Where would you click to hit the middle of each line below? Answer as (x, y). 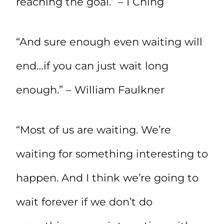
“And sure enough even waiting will (109, 41)
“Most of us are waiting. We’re (93, 129)
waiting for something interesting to (112, 153)
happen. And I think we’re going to (107, 177)
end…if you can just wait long (92, 65)
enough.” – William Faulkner (90, 89)
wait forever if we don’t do (84, 201)
